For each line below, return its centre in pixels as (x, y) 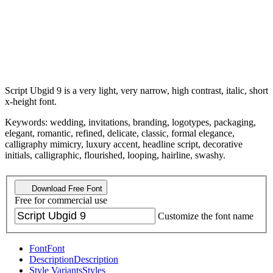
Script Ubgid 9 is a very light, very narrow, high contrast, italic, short (136, 90)
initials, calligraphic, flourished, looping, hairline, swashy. (115, 155)
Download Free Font (66, 189)
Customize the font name (206, 216)
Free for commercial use (61, 200)
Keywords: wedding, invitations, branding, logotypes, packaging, (130, 122)
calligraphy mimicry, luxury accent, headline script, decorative (124, 144)
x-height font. (31, 101)
